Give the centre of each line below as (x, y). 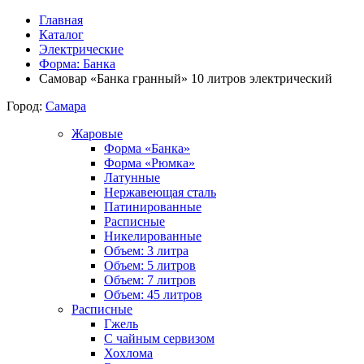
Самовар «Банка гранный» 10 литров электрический (186, 78)
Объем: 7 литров (150, 280)
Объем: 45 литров (153, 295)
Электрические (81, 49)
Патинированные (153, 207)
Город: (24, 106)
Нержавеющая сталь (160, 192)
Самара (66, 106)
